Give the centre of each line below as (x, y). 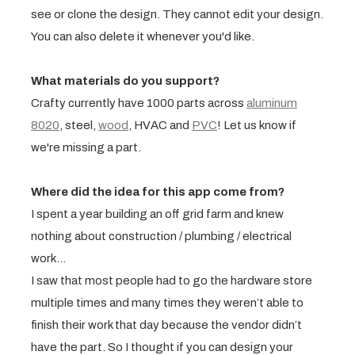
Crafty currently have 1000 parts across (139, 103)
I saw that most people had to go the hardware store (172, 280)
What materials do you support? (125, 80)
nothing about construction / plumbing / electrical (161, 236)
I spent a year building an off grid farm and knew (157, 214)
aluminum (272, 103)
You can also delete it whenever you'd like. (143, 36)
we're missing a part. (86, 147)
